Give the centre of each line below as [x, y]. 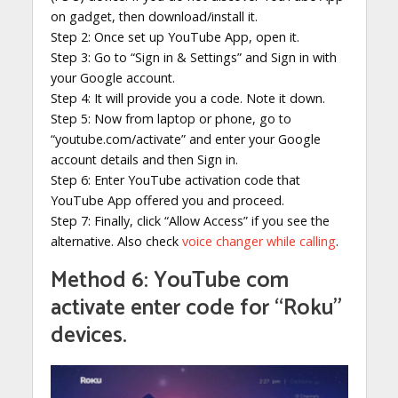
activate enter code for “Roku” [196, 309]
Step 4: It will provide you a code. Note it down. [187, 99]
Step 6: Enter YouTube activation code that [175, 180]
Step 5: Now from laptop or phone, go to [171, 119]
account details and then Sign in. [144, 160]
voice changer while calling [259, 242]
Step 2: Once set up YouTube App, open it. [175, 37]
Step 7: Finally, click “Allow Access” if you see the [190, 221]
